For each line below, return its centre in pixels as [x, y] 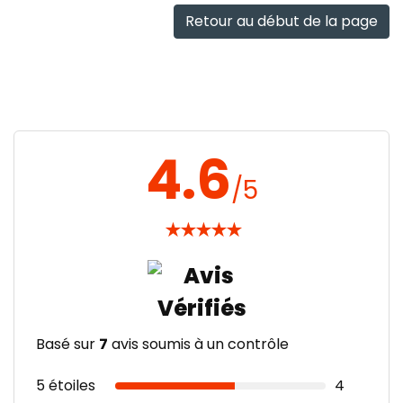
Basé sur [67, 344]
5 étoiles [66, 385]
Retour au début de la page [282, 21]
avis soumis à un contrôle [198, 344]
